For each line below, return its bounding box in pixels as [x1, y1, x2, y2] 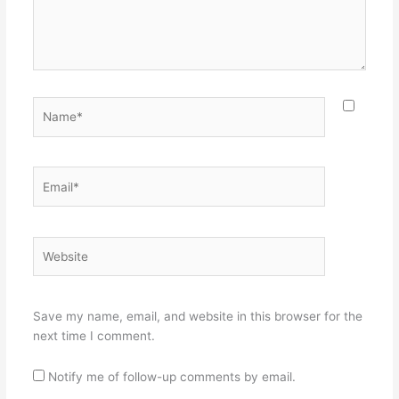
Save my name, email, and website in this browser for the [32, 309, 362, 324]
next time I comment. [32, 329, 155, 344]
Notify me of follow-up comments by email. [47, 370, 296, 385]
